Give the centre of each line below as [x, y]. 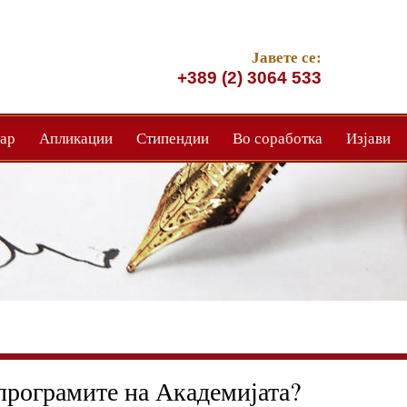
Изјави [368, 138]
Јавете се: [287, 57]
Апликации [76, 138]
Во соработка [278, 138]
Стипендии [173, 138]
